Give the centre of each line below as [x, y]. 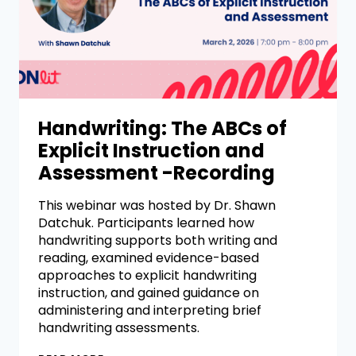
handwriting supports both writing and [158, 240]
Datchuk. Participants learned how [146, 223]
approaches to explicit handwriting [147, 275]
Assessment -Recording [157, 173]
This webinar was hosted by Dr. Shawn [157, 205]
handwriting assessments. [119, 328]
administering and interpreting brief [150, 310]
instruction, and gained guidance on [149, 293]
